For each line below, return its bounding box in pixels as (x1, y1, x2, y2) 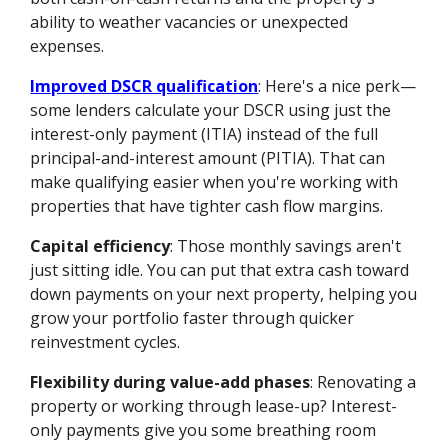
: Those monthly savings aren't (170, 234, 402, 257)
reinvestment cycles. (30, 330, 181, 353)
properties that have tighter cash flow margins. (30, 194, 384, 217)
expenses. (30, 34, 105, 57)
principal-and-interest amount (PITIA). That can (30, 146, 386, 169)
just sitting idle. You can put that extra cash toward (30, 258, 410, 281)
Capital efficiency (30, 234, 171, 257)
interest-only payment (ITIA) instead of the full (30, 122, 379, 145)
